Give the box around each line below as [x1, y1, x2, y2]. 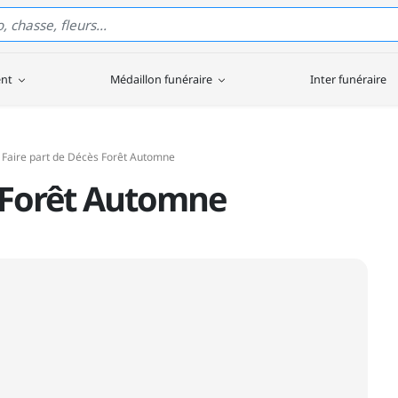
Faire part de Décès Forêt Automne [2, 148, 176, 164]
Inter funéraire [309, 70, 386, 87]
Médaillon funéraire [109, 70, 215, 87]
